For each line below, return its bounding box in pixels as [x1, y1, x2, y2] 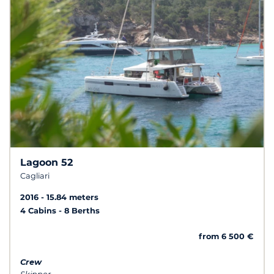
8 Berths [64, 206, 100, 216]
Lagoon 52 [20, 157, 73, 169]
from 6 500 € [199, 232, 254, 242]
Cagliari [20, 171, 50, 181]
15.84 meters [46, 193, 98, 202]
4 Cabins [20, 206, 59, 216]
